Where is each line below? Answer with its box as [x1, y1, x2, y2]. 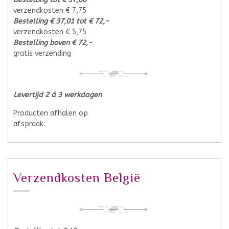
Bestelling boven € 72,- [13, 38, 92, 47]
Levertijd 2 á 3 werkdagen [13, 90, 102, 100]
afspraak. [13, 120, 45, 129]
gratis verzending [13, 49, 71, 58]
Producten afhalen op [13, 109, 88, 118]
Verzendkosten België [13, 170, 141, 186]
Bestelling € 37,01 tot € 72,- [13, 16, 109, 26]
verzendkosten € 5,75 [13, 27, 86, 36]
